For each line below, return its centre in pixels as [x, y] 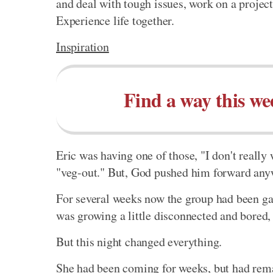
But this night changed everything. [139, 242]
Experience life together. [115, 20]
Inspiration [83, 47]
